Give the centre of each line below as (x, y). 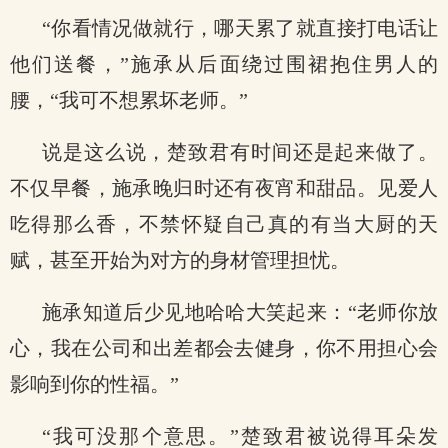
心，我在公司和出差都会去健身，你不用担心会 (224, 348)
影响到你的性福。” (94, 384)
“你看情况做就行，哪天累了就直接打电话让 (240, 28)
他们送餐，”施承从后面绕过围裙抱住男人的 (224, 64)
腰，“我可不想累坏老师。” (129, 100)
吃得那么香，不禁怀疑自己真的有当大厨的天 (224, 224)
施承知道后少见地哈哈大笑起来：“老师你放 (240, 312)
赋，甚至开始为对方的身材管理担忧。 (180, 260)
